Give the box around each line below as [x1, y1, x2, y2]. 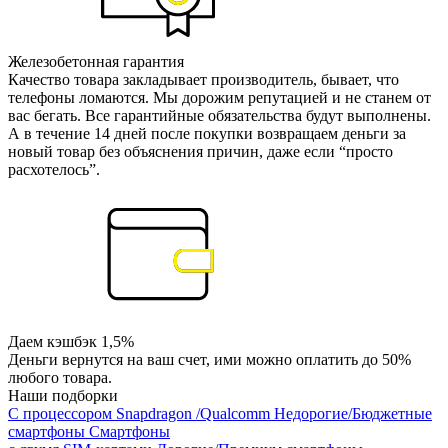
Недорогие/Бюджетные [274, 404, 432, 422]
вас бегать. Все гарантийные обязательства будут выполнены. [8, 106, 431, 124]
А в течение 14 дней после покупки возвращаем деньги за [8, 124, 406, 142]
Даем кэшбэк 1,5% [8, 332, 134, 350]
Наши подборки [8, 386, 118, 404]
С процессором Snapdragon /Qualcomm [8, 404, 274, 422]
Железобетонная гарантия [8, 52, 184, 70]
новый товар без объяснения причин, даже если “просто [8, 142, 393, 160]
